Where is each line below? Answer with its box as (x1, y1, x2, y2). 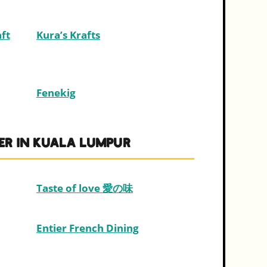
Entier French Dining (36, 221, 139, 235)
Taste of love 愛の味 (36, 181, 133, 195)
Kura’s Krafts (36, 28, 100, 42)
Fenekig (36, 86, 76, 100)
